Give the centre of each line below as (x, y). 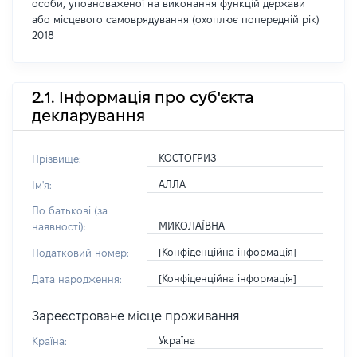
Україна (177, 340)
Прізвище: (57, 159)
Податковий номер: (80, 253)
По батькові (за (70, 210)
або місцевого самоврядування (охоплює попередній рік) (176, 19)
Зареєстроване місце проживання (136, 316)
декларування (88, 115)
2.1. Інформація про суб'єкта (143, 97)
